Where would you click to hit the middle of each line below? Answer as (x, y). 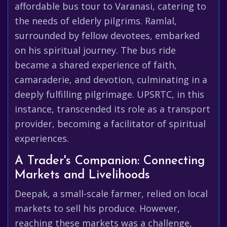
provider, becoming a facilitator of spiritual (110, 124)
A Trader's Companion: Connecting (110, 161)
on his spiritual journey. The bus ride (95, 50)
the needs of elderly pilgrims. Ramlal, (96, 21)
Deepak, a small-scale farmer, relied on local (111, 194)
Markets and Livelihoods (82, 175)
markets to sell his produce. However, (97, 208)
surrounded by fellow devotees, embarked (107, 35)
